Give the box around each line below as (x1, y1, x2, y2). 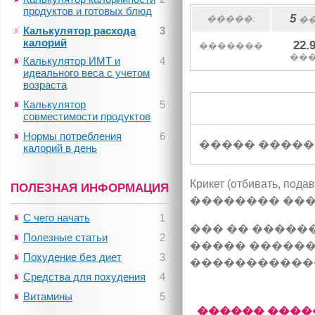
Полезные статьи (23, 231, 108, 243)
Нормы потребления (23, 130, 122, 142)
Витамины (23, 290, 72, 302)
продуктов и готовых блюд (23, 5, 152, 17)
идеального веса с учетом (23, 67, 150, 79)
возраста (23, 79, 67, 91)
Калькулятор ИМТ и (23, 55, 120, 67)
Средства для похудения (23, 271, 146, 283)
